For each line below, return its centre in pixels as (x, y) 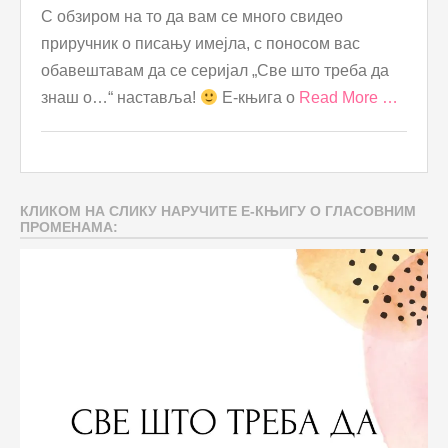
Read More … (349, 97)
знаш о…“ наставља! (120, 97)
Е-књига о (259, 97)
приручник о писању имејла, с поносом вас (200, 43)
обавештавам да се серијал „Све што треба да (215, 70)
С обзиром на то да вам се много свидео (192, 16)
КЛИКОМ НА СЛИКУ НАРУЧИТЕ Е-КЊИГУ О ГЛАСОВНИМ (218, 210)
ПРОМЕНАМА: (69, 226)
